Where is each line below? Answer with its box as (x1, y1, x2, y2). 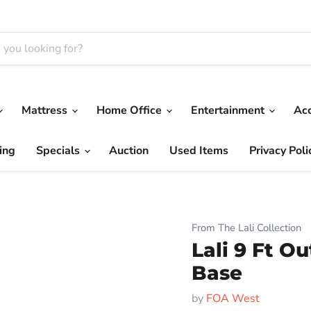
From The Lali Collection (191, 220, 301, 235)
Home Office (96, 102, 165, 118)
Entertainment (191, 102, 267, 118)
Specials (36, 142, 83, 158)
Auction (109, 142, 149, 158)
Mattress (22, 102, 70, 118)
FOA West (205, 290, 260, 306)
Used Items (169, 142, 228, 158)
